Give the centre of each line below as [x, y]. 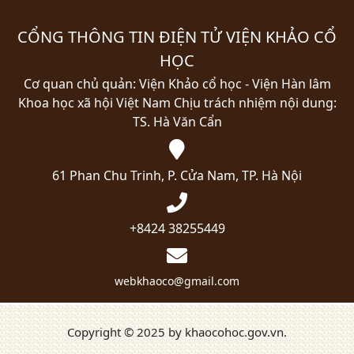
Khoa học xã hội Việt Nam [94, 103]
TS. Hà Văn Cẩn [177, 122]
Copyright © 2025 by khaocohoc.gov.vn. [177, 332]
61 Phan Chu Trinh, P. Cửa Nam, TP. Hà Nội [177, 175]
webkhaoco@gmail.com [177, 281]
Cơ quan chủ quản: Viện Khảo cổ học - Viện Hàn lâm [177, 84]
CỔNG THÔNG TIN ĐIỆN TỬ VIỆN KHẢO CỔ [177, 37]
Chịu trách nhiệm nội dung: [253, 103]
